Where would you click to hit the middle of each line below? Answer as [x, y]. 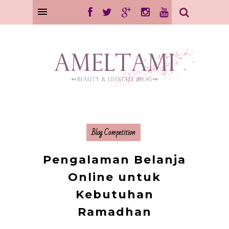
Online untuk [114, 177]
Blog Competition [113, 132]
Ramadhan [114, 212]
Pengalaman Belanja [114, 159]
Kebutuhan [114, 194]
